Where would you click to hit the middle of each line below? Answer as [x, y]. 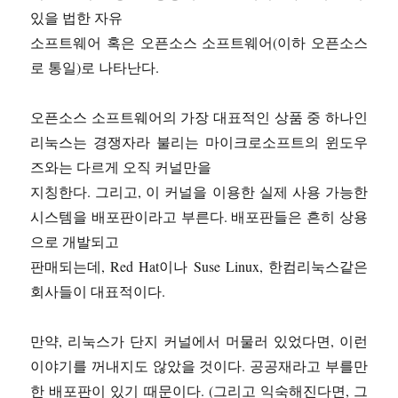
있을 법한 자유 [77, 18]
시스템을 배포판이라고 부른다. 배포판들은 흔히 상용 [199, 217]
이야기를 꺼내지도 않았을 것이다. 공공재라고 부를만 [199, 366]
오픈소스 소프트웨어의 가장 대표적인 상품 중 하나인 [199, 117]
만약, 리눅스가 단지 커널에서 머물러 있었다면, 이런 [199, 341]
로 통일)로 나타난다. [95, 68]
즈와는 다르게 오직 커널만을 [121, 167]
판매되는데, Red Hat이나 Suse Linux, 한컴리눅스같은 [199, 267]
